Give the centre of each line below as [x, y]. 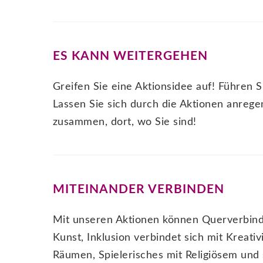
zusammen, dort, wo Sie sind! [124, 122]
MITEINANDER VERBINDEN [138, 190]
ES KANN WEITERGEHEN [130, 56]
